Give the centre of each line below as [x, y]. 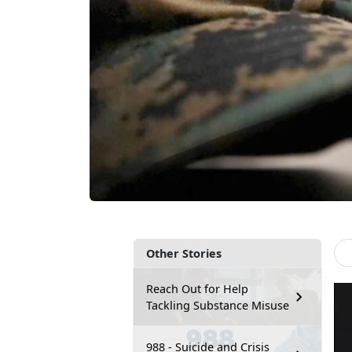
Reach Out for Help [197, 288]
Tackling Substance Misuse [218, 305]
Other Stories [184, 253]
